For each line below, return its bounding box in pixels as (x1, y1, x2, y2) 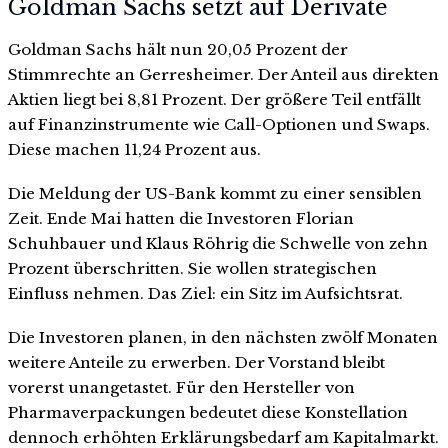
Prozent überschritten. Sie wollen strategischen (8, 258, 377, 278)
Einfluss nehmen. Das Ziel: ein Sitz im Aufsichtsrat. (8, 283, 403, 303)
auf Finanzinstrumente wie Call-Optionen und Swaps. (8, 115, 430, 135)
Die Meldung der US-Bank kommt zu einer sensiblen (8, 183, 422, 203)
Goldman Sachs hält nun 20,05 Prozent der (8, 40, 348, 60)
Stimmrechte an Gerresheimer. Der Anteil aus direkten (8, 65, 439, 85)
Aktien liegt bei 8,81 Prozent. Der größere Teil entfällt (8, 90, 421, 110)
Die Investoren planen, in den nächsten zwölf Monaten (8, 327, 438, 347)
